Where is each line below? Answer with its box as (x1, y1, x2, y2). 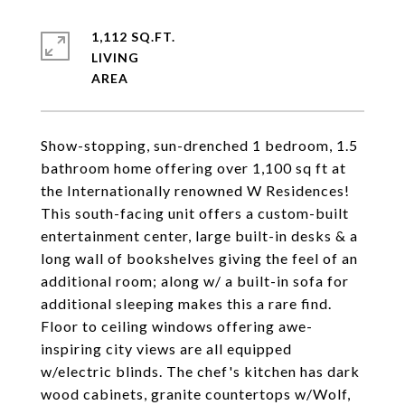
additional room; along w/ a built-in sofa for (41, 272, 349, 289)
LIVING (91, 50, 139, 65)
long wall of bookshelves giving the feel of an (41, 250, 358, 267)
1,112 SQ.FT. (91, 29, 175, 44)
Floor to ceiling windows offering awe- (41, 317, 313, 334)
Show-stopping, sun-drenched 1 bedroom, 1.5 (41, 137, 358, 154)
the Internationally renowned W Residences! (41, 182, 350, 199)
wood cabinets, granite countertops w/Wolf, (41, 385, 351, 402)
